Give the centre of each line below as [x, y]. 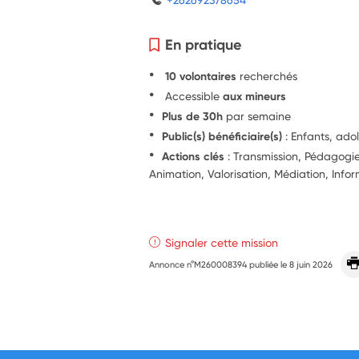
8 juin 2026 [311, 264]
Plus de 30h [193, 116]
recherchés [269, 75]
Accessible [193, 95]
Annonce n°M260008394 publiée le [220, 264]
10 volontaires [201, 76]
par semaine [257, 115]
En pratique [204, 44]
